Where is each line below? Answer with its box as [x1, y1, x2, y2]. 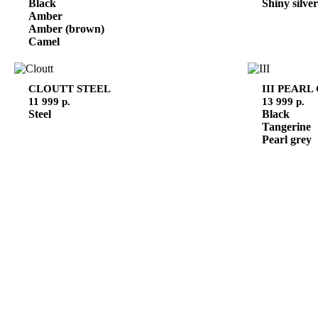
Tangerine [261, 120, 311, 133]
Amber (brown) [28, 22, 104, 35]
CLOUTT [28, 82, 77, 94]
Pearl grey [261, 133, 312, 146]
